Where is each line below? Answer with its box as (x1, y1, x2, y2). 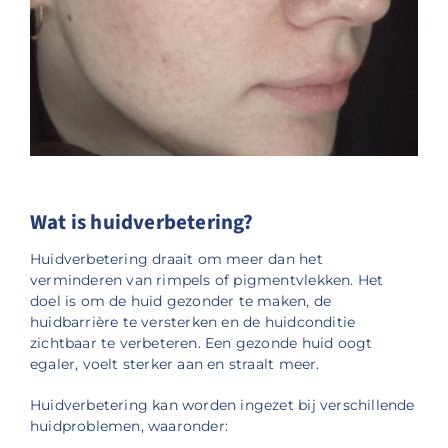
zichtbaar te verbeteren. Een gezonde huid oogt (29, 335, 373, 352)
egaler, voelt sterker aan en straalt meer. (29, 356, 320, 373)
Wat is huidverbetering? (29, 207, 254, 238)
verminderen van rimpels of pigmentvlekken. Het (29, 272, 384, 289)
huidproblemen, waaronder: (29, 418, 229, 435)
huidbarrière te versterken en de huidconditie (29, 314, 356, 331)
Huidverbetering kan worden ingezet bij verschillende (29, 397, 415, 414)
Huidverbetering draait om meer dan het (29, 251, 323, 268)
